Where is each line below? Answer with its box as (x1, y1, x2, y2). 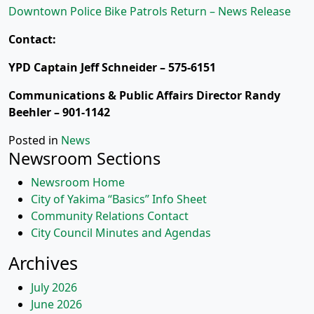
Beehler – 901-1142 (8, 104, 110, 120)
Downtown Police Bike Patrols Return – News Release (8, 4, 291, 19)
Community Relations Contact (31, 208, 189, 224)
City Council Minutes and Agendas (31, 225, 211, 240)
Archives (8, 251, 78, 275)
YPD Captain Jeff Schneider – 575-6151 (8, 60, 216, 75)
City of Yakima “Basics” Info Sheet (31, 191, 207, 207)
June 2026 (31, 296, 82, 312)
